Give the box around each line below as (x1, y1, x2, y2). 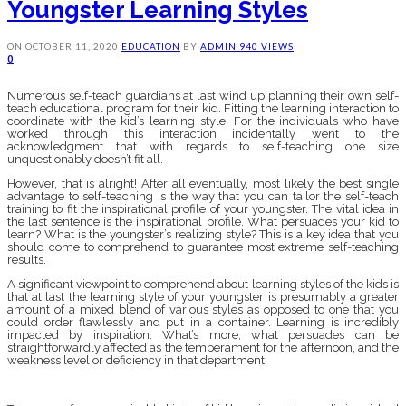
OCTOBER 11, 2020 (25, 41, 119, 53)
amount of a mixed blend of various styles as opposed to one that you (7, 303, 399, 317)
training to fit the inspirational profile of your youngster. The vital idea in (7, 202, 399, 217)
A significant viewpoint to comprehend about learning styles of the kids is (7, 277, 399, 292)
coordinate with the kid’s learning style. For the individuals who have (7, 114, 399, 129)
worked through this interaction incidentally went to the (7, 127, 399, 141)
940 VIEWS (239, 41, 294, 53)
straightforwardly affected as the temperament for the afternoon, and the (7, 341, 399, 355)
